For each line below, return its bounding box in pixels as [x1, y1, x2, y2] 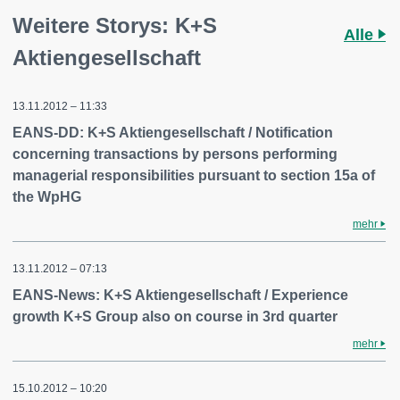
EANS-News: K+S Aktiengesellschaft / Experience [12, 287, 348, 303]
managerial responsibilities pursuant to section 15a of [12, 168, 375, 183]
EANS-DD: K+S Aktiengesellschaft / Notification [12, 125, 333, 140]
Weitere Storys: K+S [12, 13, 217, 37]
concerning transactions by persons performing [12, 146, 337, 162]
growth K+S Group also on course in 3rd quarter [12, 309, 337, 324]
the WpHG [12, 189, 81, 204]
